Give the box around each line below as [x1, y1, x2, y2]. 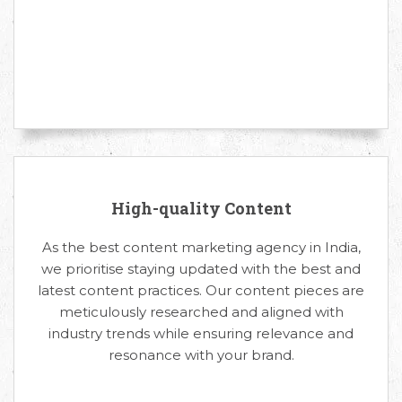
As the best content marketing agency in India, [41, 238, 361, 256]
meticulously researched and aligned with [58, 302, 344, 320]
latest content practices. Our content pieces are [38, 281, 364, 299]
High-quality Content [110, 197, 292, 219]
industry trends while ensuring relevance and [48, 324, 354, 342]
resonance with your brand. [108, 345, 294, 363]
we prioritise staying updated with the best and [41, 259, 361, 277]
